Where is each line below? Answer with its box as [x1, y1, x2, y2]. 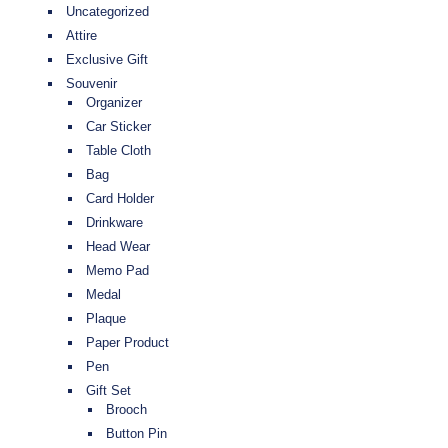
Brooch [106, 402, 147, 418]
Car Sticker [86, 119, 151, 135]
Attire [66, 28, 97, 44]
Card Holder [86, 191, 154, 207]
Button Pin [106, 426, 167, 442]
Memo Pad [86, 263, 149, 279]
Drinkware [86, 215, 143, 231]
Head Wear [86, 239, 150, 255]
